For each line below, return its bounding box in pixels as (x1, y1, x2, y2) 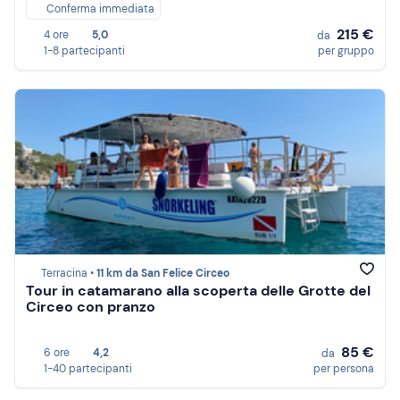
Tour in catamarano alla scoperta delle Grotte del (26, 281, 371, 301)
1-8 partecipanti (44, 44, 125, 58)
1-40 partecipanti (44, 362, 132, 376)
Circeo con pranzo (26, 297, 155, 317)
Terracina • (41, 266, 96, 281)
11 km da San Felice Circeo (96, 266, 229, 281)
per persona (313, 362, 374, 376)
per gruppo (318, 44, 374, 58)
